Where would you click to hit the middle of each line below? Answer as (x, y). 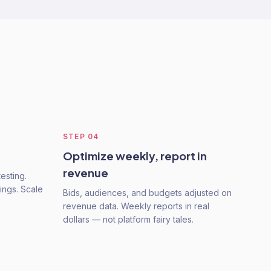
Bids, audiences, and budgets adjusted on (147, 193)
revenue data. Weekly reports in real (136, 206)
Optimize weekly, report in (135, 156)
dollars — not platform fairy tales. (128, 219)
